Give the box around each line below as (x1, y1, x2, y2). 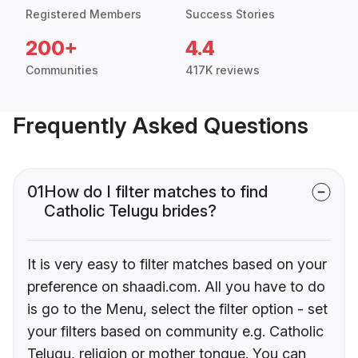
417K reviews (185, 63, 260, 78)
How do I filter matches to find (44, 182, 268, 202)
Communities (26, 63, 98, 78)
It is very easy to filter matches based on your (27, 256, 327, 273)
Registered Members (26, 7, 141, 22)
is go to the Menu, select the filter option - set (27, 300, 328, 318)
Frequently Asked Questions (13, 112, 308, 140)
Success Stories (185, 7, 275, 22)
